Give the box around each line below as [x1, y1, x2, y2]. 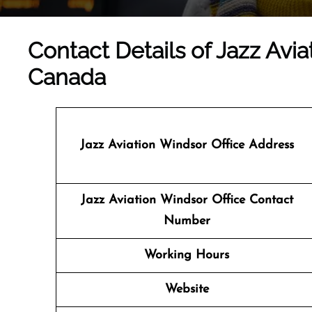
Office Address [206, 139, 294, 152]
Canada [28, 64, 106, 90]
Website [164, 283, 209, 296]
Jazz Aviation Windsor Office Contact [80, 194, 293, 207]
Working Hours [144, 249, 229, 262]
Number [163, 214, 210, 228]
